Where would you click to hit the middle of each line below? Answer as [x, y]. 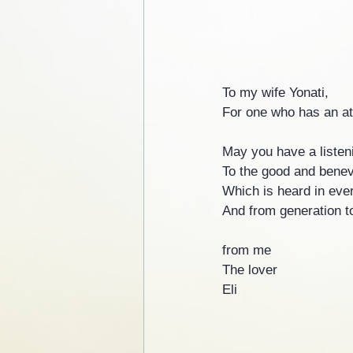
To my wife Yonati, [275, 92]
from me [247, 250]
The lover [250, 269]
